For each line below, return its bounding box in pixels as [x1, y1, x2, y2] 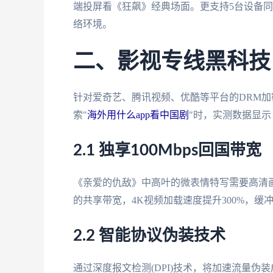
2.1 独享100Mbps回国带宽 [73, 142, 261, 158]
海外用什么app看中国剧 [87, 110, 189, 121]
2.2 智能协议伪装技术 [73, 227, 225, 244]
